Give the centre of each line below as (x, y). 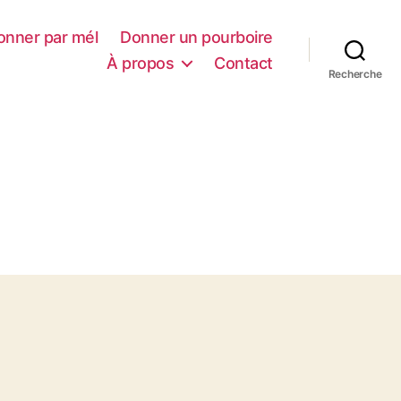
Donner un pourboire (196, 37)
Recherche (355, 73)
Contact (243, 63)
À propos (141, 63)
